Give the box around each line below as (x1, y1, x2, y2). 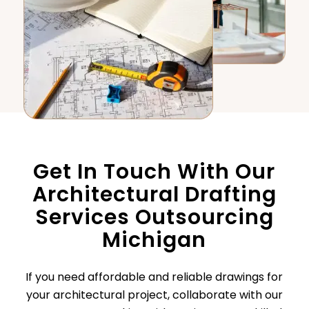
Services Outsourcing (34, 203, 274, 232)
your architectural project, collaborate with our (26, 287, 283, 303)
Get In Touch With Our (33, 157, 276, 187)
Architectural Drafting (32, 180, 277, 210)
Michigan (102, 226, 207, 255)
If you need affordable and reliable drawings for (26, 269, 283, 286)
